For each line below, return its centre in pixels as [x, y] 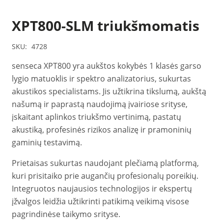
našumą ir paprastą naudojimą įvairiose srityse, [100, 104]
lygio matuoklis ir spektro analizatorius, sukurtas [101, 79]
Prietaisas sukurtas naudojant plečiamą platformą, [105, 163]
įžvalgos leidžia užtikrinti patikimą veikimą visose [100, 201]
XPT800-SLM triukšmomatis [106, 26]
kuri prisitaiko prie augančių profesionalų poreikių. [105, 176]
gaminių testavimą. [47, 142]
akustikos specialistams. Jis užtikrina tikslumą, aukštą [109, 91]
